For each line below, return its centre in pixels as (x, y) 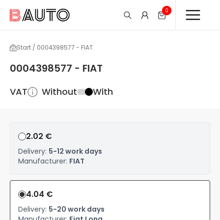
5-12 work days (75, 151)
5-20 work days (77, 209)
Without (59, 92)
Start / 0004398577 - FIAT (55, 47)
